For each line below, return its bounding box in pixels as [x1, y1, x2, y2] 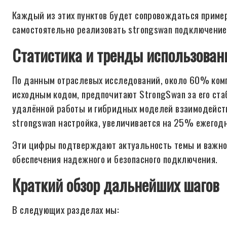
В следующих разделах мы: [12, 202, 120, 217]
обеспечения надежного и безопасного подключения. [12, 152, 218, 166]
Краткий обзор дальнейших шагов [12, 173, 219, 197]
